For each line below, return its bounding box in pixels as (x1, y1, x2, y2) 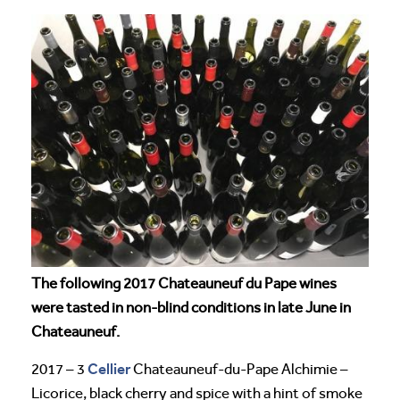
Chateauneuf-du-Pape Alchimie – (130, 361, 348, 379)
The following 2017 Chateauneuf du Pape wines (31, 275, 337, 293)
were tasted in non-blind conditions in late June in (31, 299, 351, 317)
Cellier (87, 360, 130, 379)
